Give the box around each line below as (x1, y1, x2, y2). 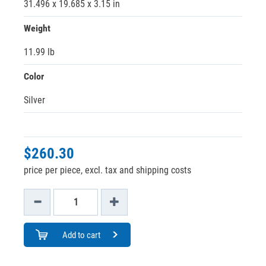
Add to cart (62, 230, 100, 240)
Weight (24, 23, 50, 34)
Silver (24, 94, 45, 106)
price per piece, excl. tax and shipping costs (24, 164, 191, 176)
